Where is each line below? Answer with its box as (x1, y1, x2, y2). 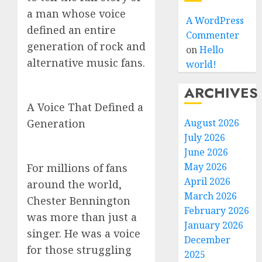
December (184, 233, 231, 246)
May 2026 (184, 160, 227, 173)
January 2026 (184, 219, 244, 232)
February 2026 (184, 204, 250, 217)
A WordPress (186, 14, 244, 27)
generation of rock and (27, 39, 146, 53)
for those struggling (27, 243, 132, 257)
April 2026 (184, 175, 231, 188)
